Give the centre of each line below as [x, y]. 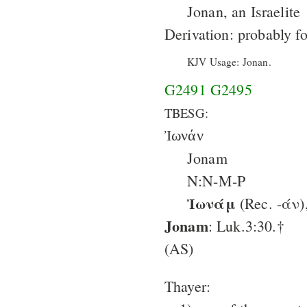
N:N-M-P [217, 180]
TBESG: [186, 112]
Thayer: [188, 286]
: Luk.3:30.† [246, 225]
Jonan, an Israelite [244, 12]
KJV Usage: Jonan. [229, 61]
